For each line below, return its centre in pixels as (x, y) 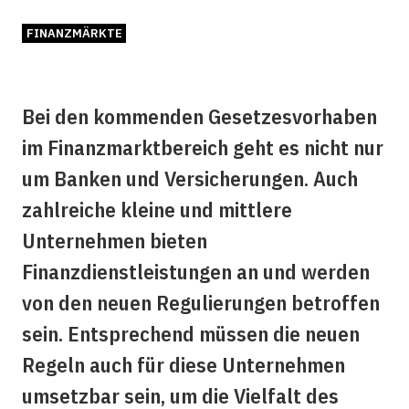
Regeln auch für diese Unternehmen (183, 364)
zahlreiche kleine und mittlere (157, 209)
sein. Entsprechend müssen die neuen (190, 333)
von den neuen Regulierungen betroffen (200, 302)
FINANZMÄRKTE (74, 33)
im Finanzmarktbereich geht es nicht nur (202, 147)
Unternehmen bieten (114, 240)
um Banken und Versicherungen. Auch (189, 178)
